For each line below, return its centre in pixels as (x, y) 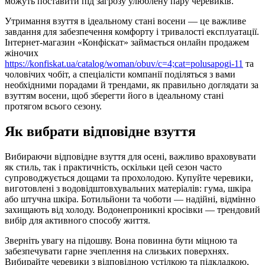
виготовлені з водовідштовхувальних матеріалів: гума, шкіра (128, 188)
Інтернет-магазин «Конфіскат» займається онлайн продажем (127, 42)
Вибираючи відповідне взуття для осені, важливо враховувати (130, 156)
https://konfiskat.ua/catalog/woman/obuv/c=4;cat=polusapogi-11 (124, 63)
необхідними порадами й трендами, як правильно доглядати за (132, 85)
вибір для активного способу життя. (77, 220)
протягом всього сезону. (53, 106)
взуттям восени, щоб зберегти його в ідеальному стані (114, 95)
